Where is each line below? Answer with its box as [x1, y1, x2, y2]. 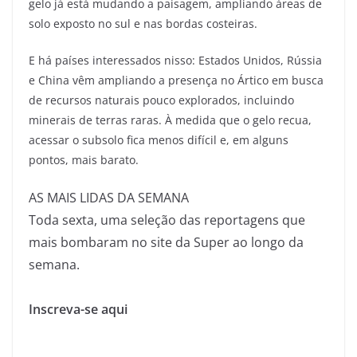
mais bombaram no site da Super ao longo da [29, 233, 304, 251]
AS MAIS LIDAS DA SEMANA [29, 188, 189, 206]
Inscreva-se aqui [29, 300, 127, 318]
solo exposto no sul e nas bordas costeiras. [29, 15, 257, 31]
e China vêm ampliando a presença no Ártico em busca [29, 72, 324, 88]
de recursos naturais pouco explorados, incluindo [29, 92, 294, 108]
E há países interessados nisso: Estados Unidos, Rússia [29, 52, 322, 68]
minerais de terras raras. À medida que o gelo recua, [29, 112, 312, 127]
